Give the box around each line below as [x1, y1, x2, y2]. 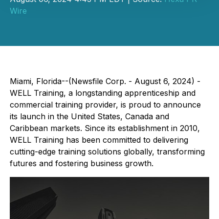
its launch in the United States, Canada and [10, 111, 169, 121]
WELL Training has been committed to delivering [10, 135, 188, 145]
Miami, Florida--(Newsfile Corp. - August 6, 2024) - [10, 76, 200, 86]
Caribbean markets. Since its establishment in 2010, [10, 123, 200, 133]
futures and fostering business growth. [10, 158, 153, 168]
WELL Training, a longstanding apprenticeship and [10, 88, 196, 98]
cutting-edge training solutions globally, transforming [10, 147, 205, 156]
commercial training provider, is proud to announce [10, 100, 201, 109]
